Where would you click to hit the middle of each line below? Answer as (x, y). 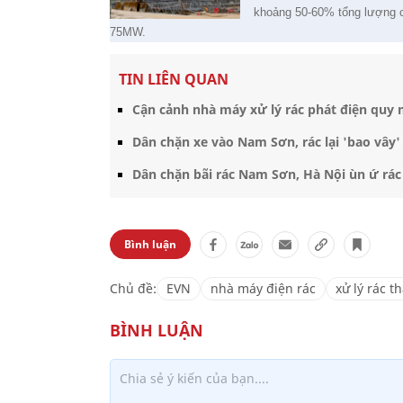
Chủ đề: (133, 288)
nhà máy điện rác (263, 288)
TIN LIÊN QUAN (174, 79)
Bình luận (150, 244)
